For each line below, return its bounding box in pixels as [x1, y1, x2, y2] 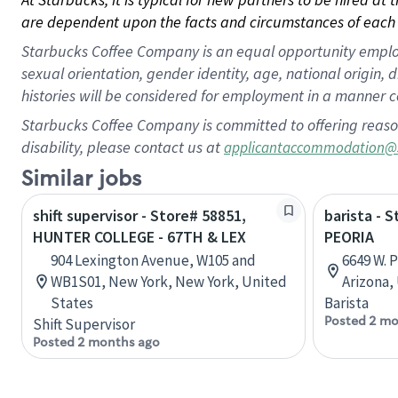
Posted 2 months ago [33, 334, 160, 350]
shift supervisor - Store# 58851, [33, 205, 246, 226]
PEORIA [324, 227, 374, 247]
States [51, 293, 93, 313]
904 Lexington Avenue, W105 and [51, 251, 256, 270]
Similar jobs [21, 165, 141, 193]
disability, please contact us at [21, 137, 224, 157]
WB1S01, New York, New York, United [51, 272, 287, 291]
